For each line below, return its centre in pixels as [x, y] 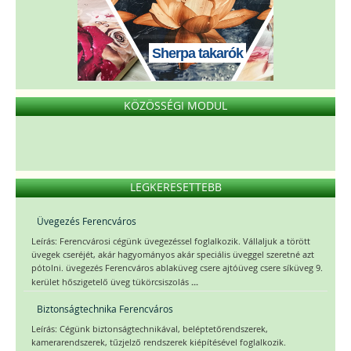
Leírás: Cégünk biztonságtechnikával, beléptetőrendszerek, [150, 329]
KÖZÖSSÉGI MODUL [175, 105]
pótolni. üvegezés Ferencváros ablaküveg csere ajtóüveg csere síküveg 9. [177, 268]
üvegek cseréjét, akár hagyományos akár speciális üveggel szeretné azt [173, 254]
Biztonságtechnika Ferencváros [105, 308]
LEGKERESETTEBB [175, 186]
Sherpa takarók [197, 53]
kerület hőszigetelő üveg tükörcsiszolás [111, 282]
